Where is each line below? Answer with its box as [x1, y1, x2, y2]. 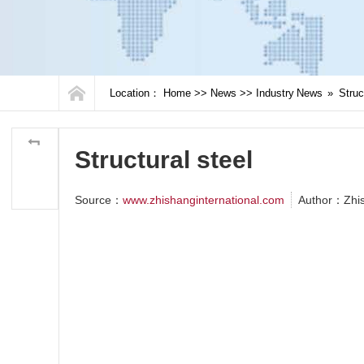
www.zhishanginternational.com [123, 193, 284, 206]
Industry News [256, 87, 323, 99]
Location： [110, 87, 160, 99]
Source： [75, 193, 123, 206]
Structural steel [75, 146, 253, 173]
